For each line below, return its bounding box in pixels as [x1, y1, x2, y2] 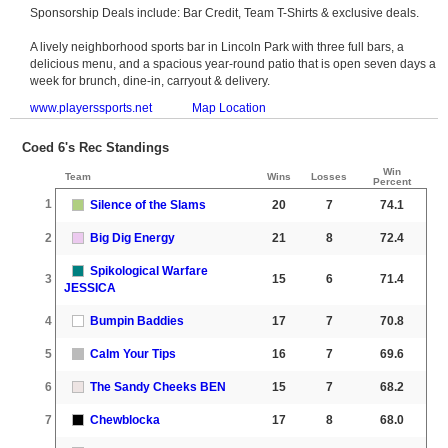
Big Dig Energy [90, 230, 175, 245]
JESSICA [64, 280, 116, 295]
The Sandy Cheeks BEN [90, 379, 226, 394]
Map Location [192, 100, 266, 115]
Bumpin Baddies [90, 313, 184, 328]
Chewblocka [90, 412, 160, 427]
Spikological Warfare [90, 263, 208, 278]
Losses [311, 170, 347, 182]
